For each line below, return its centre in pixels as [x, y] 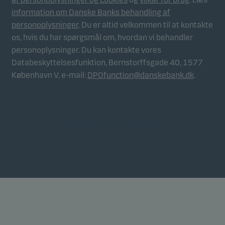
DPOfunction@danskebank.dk [141, 75]
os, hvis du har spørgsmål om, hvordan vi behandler [102, 38]
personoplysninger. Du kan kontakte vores [86, 50]
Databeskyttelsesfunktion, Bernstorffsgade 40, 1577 [107, 63]
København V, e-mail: [49, 75]
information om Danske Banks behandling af [91, 13]
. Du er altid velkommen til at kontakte [146, 25]
